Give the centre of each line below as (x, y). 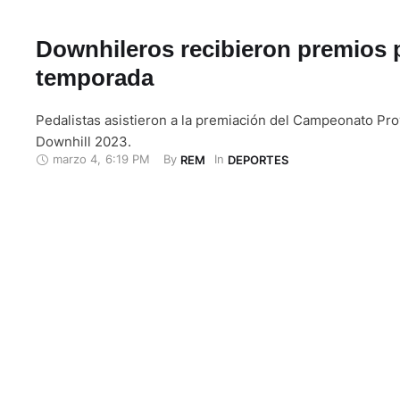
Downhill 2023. (83, 141)
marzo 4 (75, 159)
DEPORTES (258, 159)
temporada (95, 77)
